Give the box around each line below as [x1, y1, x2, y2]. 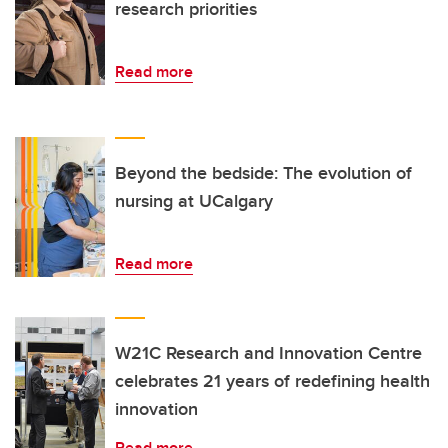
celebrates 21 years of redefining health [115, 368, 430, 395]
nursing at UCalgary [115, 188, 273, 215]
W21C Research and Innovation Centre [115, 340, 422, 367]
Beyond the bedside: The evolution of [115, 160, 412, 187]
